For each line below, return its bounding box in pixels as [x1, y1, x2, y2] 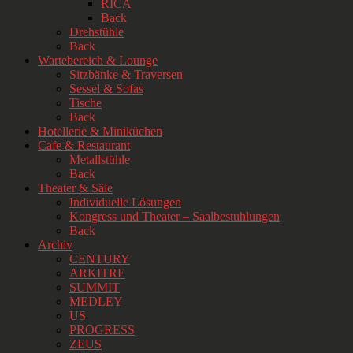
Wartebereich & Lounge [38, 53, 158, 67]
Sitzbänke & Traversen [69, 67, 183, 81]
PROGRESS [69, 322, 135, 336]
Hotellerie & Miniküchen [38, 124, 162, 138]
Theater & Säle [38, 180, 113, 195]
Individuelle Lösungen [69, 195, 181, 209]
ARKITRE [69, 266, 125, 280]
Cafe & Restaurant [38, 138, 130, 152]
